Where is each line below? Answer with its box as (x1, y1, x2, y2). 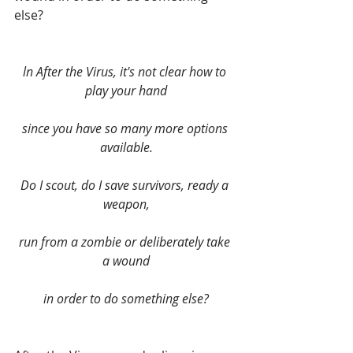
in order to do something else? (43, 289, 209, 307)
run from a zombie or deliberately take (19, 232, 233, 251)
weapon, (102, 195, 150, 213)
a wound (102, 251, 150, 269)
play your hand (85, 81, 167, 99)
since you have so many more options (21, 119, 231, 137)
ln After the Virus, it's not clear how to (23, 62, 229, 80)
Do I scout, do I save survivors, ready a (20, 176, 232, 194)
